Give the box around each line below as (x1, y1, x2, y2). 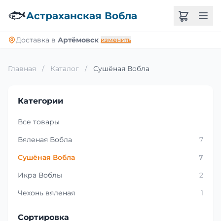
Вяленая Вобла (18, 135, 72, 144)
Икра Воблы (18, 171, 62, 180)
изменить (101, 36, 131, 43)
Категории (18, 96, 63, 106)
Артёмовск (58, 36, 99, 44)
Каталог (50, 64, 79, 73)
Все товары (18, 117, 60, 126)
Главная (8, 64, 36, 73)
